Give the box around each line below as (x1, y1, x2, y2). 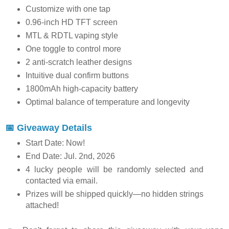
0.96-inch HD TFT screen (25, 17, 118, 27)
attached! (25, 201, 59, 210)
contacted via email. (25, 176, 100, 186)
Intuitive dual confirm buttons (25, 71, 129, 80)
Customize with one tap (25, 4, 110, 13)
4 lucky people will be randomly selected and (25, 165, 204, 174)
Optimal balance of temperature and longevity (25, 97, 190, 106)
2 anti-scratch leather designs (25, 57, 132, 66)
